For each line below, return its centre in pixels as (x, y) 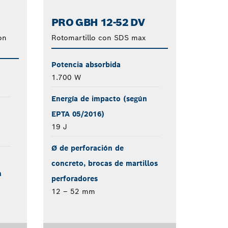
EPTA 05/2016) (78, 114)
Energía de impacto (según (99, 98)
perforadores (74, 178)
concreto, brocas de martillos (104, 163)
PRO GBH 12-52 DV (98, 22)
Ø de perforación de (87, 148)
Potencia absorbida (86, 64)
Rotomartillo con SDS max (98, 37)
